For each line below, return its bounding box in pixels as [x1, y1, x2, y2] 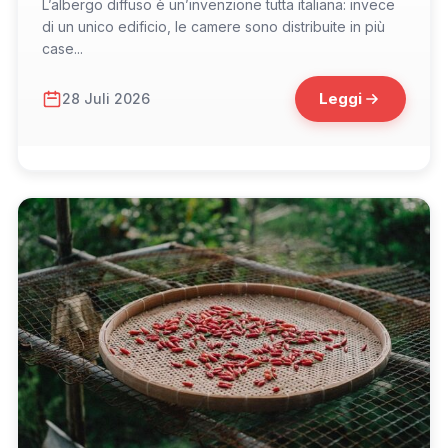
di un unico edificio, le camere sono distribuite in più [42, 17, 385, 35]
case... [42, 39, 83, 57]
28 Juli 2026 [62, 90, 150, 108]
